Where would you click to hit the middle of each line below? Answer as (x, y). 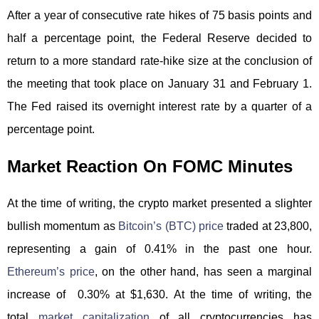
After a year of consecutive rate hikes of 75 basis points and (159, 15)
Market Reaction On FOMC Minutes (150, 166)
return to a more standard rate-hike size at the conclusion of (159, 61)
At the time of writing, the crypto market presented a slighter (159, 203)
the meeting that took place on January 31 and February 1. (159, 83)
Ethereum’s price (51, 271)
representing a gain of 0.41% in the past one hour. (159, 249)
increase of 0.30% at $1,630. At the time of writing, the (159, 294)
